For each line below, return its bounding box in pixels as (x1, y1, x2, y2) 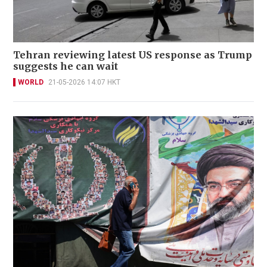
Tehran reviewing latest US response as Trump (13, 48, 252, 61)
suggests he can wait (13, 60, 118, 72)
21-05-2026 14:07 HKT (48, 77, 120, 86)
